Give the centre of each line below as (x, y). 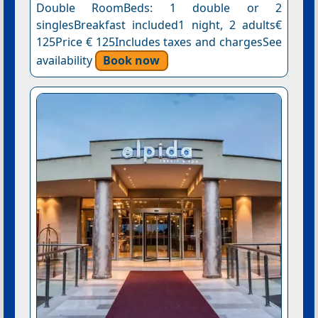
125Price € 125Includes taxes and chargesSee (159, 42)
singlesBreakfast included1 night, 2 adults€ (159, 24)
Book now (132, 60)
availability (65, 60)
